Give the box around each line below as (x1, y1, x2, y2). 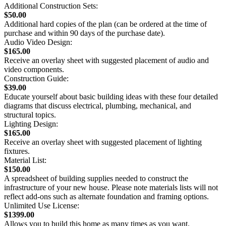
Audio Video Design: (4, 38, 72, 47)
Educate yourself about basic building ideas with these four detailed (4, 92, 218, 101)
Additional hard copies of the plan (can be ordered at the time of (4, 20, 207, 29)
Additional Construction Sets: (4, 2, 98, 11)
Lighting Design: (4, 120, 58, 129)
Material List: (4, 156, 46, 165)
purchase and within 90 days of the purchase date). (4, 29, 165, 38)
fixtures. (4, 147, 30, 156)
